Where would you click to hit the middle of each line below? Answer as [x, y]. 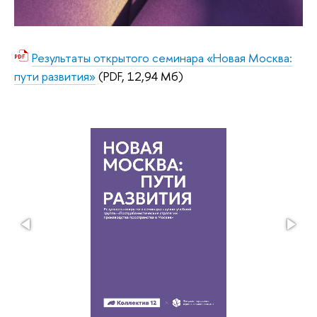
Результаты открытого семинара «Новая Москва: [162, 58]
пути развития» [55, 76]
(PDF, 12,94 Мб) [141, 76]
